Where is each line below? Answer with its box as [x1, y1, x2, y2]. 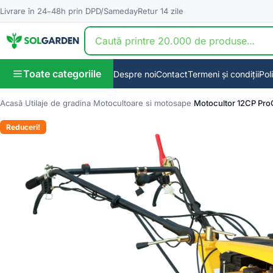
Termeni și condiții [188, 68, 259, 79]
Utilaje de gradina [25, 98, 91, 108]
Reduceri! [6, 122, 40, 132]
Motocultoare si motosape [93, 98, 191, 108]
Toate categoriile [23, 68, 101, 80]
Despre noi [113, 68, 156, 79]
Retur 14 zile [138, 6, 183, 16]
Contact [156, 68, 188, 79]
